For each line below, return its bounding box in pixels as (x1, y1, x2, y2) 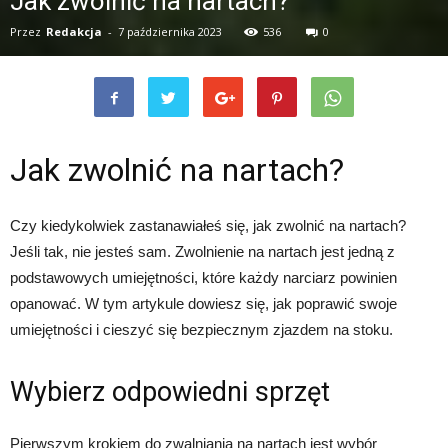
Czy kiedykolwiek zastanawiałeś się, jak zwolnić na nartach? (10, 217, 406, 234)
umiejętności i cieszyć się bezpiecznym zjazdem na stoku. (10, 321, 393, 338)
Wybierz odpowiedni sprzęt (10, 376, 330, 408)
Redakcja (46, 24, 102, 39)
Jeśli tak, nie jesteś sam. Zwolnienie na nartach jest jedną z (10, 243, 395, 260)
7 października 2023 (118, 24, 222, 39)
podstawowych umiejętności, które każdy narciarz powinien (10, 269, 397, 286)
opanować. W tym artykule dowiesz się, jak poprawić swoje (10, 295, 397, 312)
